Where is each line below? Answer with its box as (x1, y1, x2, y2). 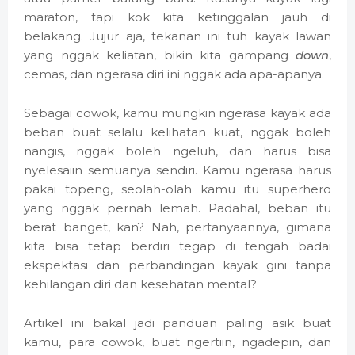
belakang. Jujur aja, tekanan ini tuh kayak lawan (24, 29, 331, 44)
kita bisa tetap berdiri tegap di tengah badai (24, 239, 331, 254)
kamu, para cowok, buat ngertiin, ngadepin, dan (24, 334, 331, 350)
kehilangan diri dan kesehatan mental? (24, 277, 257, 292)
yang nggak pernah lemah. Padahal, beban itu (24, 200, 331, 216)
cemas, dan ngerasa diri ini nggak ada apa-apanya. (24, 67, 324, 82)
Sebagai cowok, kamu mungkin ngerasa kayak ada (24, 105, 331, 121)
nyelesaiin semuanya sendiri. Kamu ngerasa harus (24, 162, 331, 178)
